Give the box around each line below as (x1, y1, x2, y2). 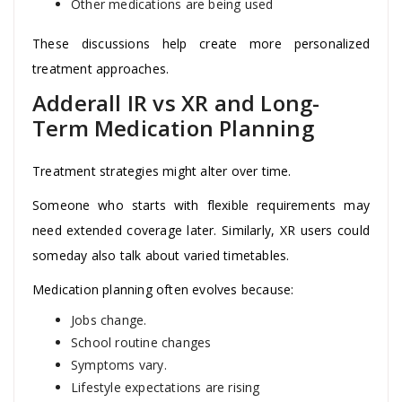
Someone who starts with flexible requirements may (32, 196, 370, 214)
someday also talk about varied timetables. (32, 246, 290, 264)
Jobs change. (71, 310, 147, 328)
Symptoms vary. (71, 355, 167, 373)
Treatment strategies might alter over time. (32, 162, 292, 179)
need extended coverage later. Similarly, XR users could (32, 221, 370, 239)
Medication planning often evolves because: (32, 280, 294, 298)
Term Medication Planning (32, 112, 314, 143)
